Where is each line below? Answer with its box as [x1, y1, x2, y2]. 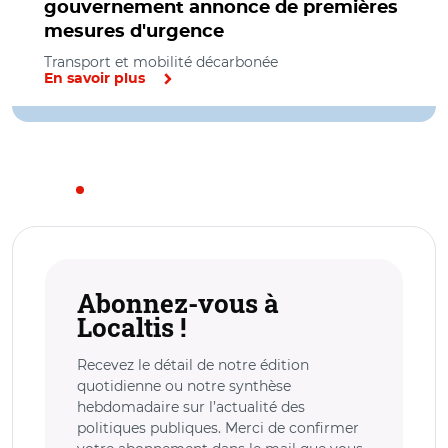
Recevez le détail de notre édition [77, 355, 309, 374]
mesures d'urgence [44, 22, 224, 41]
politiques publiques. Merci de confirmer [77, 418, 359, 437]
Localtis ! [77, 309, 186, 344]
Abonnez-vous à [77, 285, 279, 320]
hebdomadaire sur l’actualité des [77, 397, 305, 416]
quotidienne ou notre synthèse [77, 376, 291, 395]
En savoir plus [44, 71, 145, 86]
